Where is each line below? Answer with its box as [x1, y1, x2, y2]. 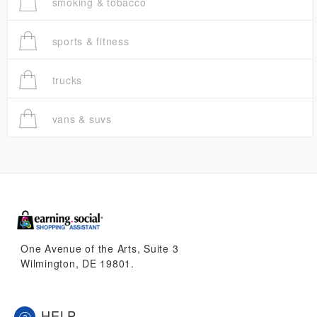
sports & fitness [48, 34, 129, 49]
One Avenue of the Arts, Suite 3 [21, 241, 179, 256]
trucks [48, 73, 82, 88]
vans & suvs [48, 112, 112, 127]
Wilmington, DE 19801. [21, 256, 134, 271]
